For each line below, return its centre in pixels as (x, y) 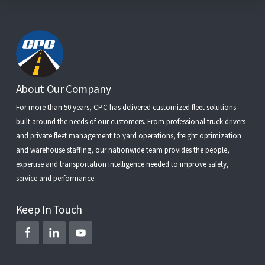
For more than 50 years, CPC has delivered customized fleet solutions (126, 107)
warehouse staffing (60, 150)
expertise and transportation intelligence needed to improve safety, (122, 164)
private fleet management (71, 135)
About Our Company (63, 88)
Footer (41, 92)
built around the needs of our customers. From (91, 121)
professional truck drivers (206, 121)
